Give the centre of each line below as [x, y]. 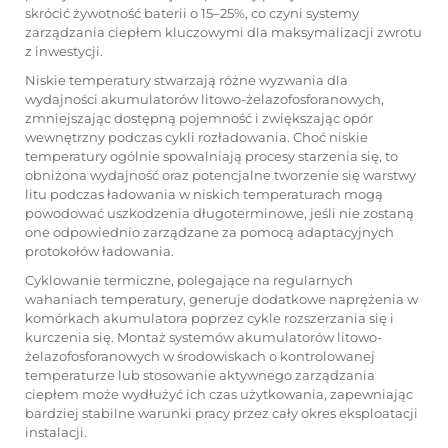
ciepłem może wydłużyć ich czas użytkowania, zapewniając [219, 394]
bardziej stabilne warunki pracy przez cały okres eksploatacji [221, 413]
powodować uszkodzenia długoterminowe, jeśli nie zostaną [219, 213]
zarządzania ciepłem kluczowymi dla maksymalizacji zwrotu [223, 32]
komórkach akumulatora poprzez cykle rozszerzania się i [209, 318]
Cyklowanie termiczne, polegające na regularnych [189, 280]
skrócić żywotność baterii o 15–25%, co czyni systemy [192, 13]
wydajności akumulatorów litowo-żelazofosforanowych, [204, 99]
